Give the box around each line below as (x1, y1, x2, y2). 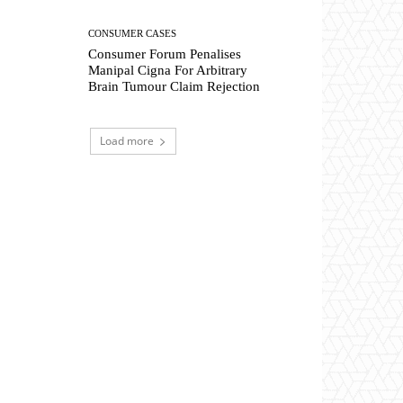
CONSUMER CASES (88, 28, 177, 40)
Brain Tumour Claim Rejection (88, 79, 261, 94)
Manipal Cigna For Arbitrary (88, 63, 248, 78)
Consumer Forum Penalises (88, 47, 242, 62)
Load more (100, 133, 154, 149)
